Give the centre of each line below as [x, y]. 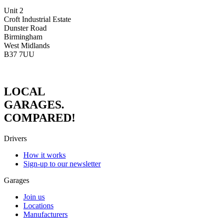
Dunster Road [25, 28]
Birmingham [23, 36]
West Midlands [27, 45]
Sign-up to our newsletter [62, 163]
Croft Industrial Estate [37, 19]
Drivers [15, 138]
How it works [45, 155]
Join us [34, 197]
